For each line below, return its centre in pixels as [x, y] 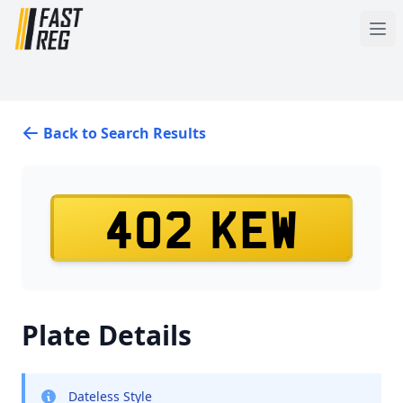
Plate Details [107, 335]
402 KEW [201, 230]
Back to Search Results [125, 133]
